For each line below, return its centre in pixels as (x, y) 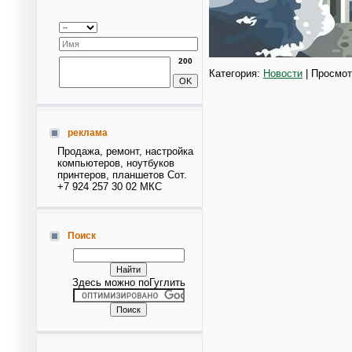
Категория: (236, 73)
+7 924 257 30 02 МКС (110, 187)
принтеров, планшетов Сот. (122, 175)
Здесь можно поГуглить (128, 282)
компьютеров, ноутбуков (116, 163)
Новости (283, 73)
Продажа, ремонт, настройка (125, 151)
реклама (88, 133)
